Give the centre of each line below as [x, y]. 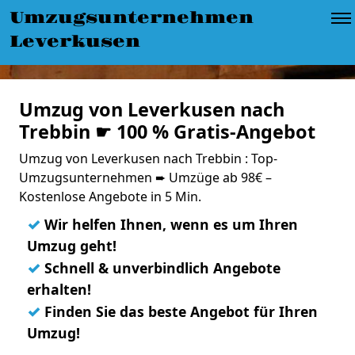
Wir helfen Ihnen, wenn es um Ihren [169, 224]
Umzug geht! [72, 246]
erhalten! [59, 289]
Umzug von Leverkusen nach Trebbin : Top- [148, 158]
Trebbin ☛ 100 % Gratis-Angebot [167, 132]
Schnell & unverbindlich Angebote [160, 268]
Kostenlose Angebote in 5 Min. [110, 197]
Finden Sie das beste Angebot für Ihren [179, 311]
